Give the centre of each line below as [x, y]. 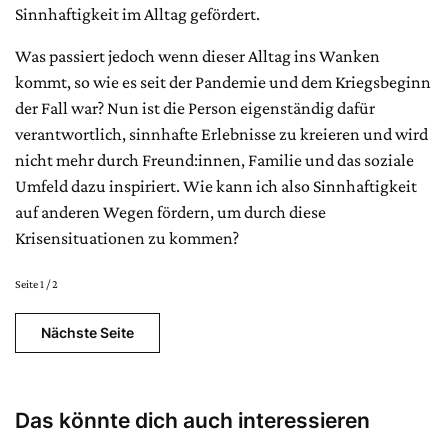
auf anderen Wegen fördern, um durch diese [170, 211]
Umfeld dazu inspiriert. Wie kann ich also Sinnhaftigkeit [216, 185]
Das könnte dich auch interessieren [192, 420]
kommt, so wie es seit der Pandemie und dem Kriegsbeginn [223, 81]
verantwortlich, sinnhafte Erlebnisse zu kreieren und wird [221, 133]
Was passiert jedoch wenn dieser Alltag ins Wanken [197, 55]
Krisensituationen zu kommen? [128, 237]
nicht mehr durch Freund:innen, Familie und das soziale [214, 159]
